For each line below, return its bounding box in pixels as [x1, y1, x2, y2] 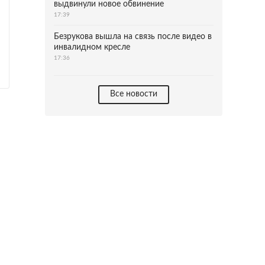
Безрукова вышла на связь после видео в [54, 33, 212, 41]
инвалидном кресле [54, 43, 130, 51]
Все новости [110, 90, 157, 98]
